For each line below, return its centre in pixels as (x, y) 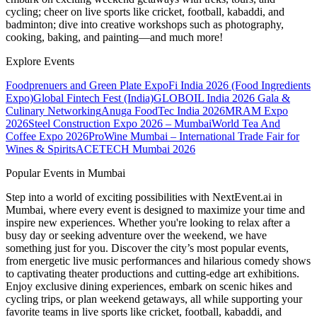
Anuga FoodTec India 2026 (163, 111)
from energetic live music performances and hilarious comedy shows (158, 261)
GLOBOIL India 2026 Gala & (222, 98)
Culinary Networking (53, 111)
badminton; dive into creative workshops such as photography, (145, 25)
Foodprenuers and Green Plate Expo (87, 86)
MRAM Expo (257, 111)
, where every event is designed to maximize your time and (174, 210)
